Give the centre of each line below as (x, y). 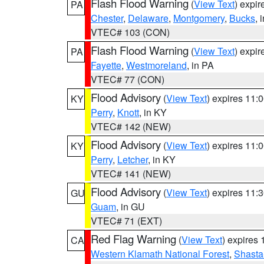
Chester (107, 18)
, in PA (200, 65)
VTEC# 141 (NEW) (131, 174)
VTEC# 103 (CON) (130, 32)
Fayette (106, 65)
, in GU (131, 207)
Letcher (133, 159)
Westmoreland (156, 65)
